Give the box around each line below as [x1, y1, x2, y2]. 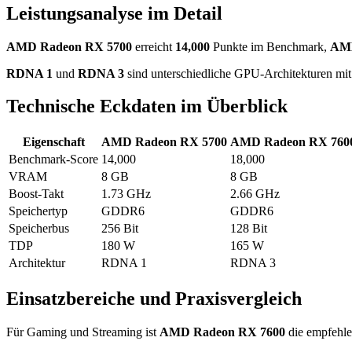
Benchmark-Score [9, 152, 98, 167]
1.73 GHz [101, 187, 151, 201]
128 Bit [230, 222, 267, 236]
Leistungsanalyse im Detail [6, 2, 222, 24]
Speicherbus [9, 222, 69, 236]
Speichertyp [9, 204, 68, 218]
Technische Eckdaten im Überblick [6, 96, 288, 117]
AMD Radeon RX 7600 [159, 325, 285, 339]
